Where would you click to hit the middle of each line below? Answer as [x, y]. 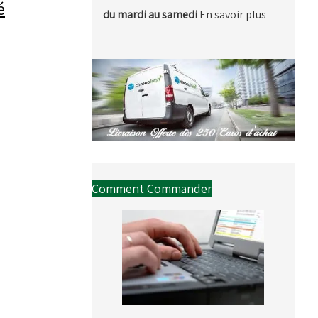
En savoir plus [232, 14]
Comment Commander [152, 189]
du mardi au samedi [151, 14]
